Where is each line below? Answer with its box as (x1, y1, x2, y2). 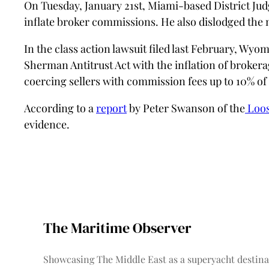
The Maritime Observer (43, 217, 192, 238)
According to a (24, 100, 96, 115)
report (96, 100, 127, 115)
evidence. (24, 116, 70, 131)
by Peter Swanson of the (127, 100, 245, 115)
